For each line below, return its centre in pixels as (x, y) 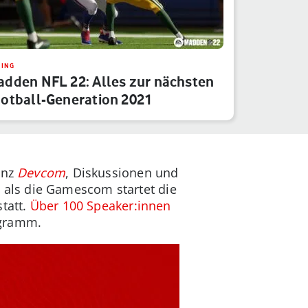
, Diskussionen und (122, 172)
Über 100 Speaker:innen (100, 205)
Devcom (42, 172)
